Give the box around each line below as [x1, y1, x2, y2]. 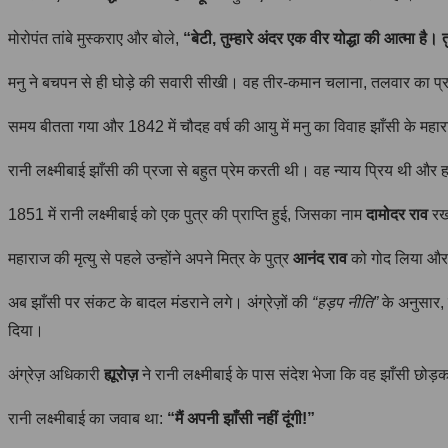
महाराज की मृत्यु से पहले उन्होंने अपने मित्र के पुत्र [8, 249, 293, 267]
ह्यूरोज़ [104, 365, 138, 383]
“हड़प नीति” [312, 293, 378, 311]
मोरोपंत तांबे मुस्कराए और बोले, [8, 29, 183, 47]
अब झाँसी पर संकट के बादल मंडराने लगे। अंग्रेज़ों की [8, 293, 312, 311]
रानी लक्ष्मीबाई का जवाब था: [8, 409, 167, 427]
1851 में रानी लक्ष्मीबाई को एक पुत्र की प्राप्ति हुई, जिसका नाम [8, 205, 366, 223]
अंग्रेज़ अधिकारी [8, 365, 104, 383]
